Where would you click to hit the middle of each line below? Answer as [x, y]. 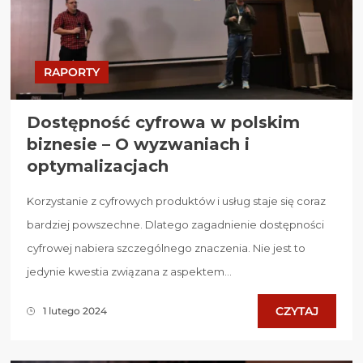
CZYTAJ [297, 311]
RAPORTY [72, 72]
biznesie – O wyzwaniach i [138, 144]
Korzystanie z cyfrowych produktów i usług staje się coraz [176, 201]
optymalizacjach [98, 166]
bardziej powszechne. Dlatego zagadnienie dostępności [175, 224]
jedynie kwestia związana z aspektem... [129, 271]
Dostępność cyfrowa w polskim [163, 122]
